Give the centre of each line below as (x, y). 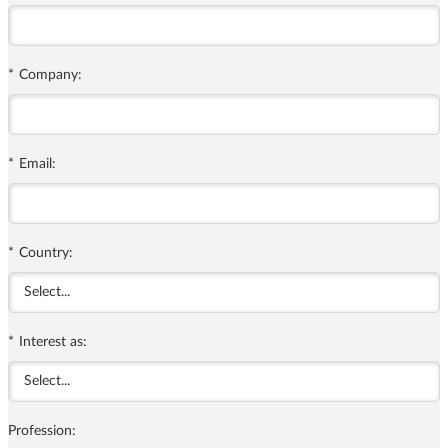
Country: (46, 253)
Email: (37, 164)
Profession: (42, 431)
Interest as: (53, 342)
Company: (50, 75)
